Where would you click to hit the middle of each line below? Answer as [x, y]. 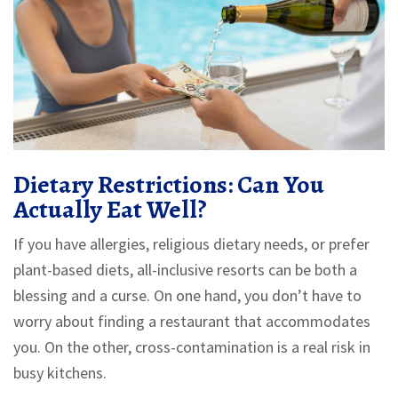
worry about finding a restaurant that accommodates [192, 322]
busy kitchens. [60, 373]
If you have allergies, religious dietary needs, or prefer [191, 244]
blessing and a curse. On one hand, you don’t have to [187, 296]
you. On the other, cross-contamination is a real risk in [192, 347]
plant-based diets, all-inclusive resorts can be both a [185, 270]
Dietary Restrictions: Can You [169, 185]
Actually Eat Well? [110, 210]
